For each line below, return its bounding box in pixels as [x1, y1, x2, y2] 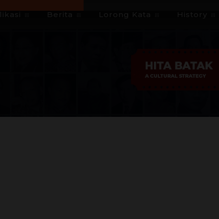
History [177, 10, 207, 19]
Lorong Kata [99, 10, 151, 19]
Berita [47, 10, 73, 19]
